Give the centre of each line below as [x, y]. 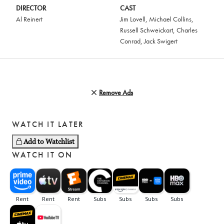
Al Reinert [29, 19]
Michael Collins [170, 19]
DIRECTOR [31, 8]
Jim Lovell [133, 19]
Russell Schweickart [146, 30]
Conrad [130, 41]
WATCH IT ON [42, 155]
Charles [187, 30]
